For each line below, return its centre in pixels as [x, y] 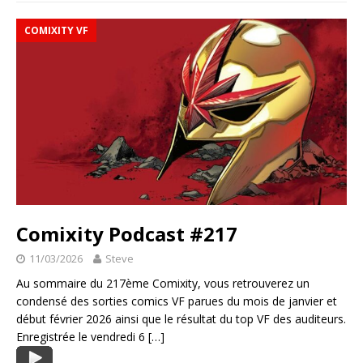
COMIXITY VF [56, 31]
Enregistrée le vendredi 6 [82, 336]
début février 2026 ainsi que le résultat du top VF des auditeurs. [181, 318]
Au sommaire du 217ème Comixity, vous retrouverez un [163, 283]
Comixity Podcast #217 [127, 233]
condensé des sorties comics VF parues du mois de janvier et [177, 301]
